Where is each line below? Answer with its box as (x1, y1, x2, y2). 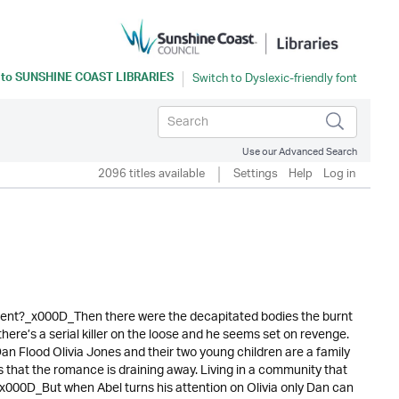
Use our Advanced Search (242, 141, 357, 163)
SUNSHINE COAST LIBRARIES (15, 68, 174, 91)
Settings (233, 161, 278, 187)
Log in (323, 161, 355, 187)
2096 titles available (98, 161, 205, 187)
